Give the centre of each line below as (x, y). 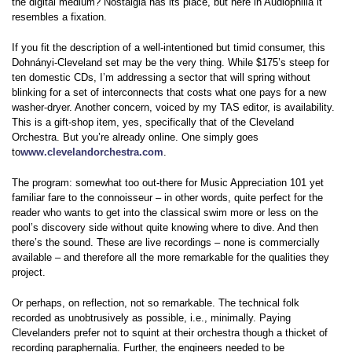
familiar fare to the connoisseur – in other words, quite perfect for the (167, 198)
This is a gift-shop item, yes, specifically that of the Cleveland (153, 123)
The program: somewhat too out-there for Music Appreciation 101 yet (168, 183)
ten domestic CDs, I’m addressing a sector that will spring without (161, 78)
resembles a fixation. (59, 17)
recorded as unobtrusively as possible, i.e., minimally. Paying (151, 318)
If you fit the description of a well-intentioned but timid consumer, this (169, 48)
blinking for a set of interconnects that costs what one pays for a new (169, 93)
